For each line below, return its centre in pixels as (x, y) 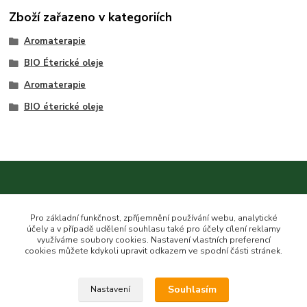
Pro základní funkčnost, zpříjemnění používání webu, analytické (153, 218)
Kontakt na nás (60, 202)
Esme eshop (34, 288)
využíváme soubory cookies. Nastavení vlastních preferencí (153, 240)
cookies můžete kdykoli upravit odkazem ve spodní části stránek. (153, 250)
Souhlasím (192, 290)
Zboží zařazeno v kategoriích (91, 17)
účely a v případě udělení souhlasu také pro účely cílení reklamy (153, 229)
